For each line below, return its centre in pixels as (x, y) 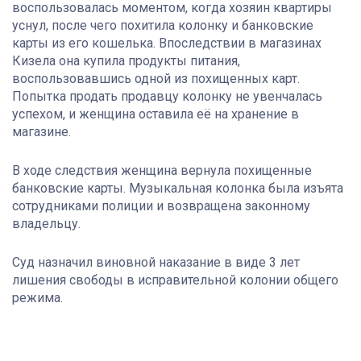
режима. (37, 298)
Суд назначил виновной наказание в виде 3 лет (156, 263)
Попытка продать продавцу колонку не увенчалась (167, 97)
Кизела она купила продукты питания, (126, 61)
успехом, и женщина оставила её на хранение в (156, 114)
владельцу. (46, 224)
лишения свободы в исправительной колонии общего (175, 280)
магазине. (41, 132)
